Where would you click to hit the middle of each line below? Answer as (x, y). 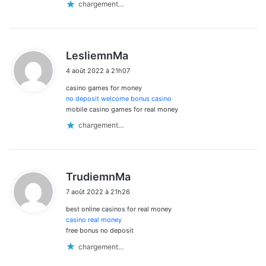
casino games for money (104, 88)
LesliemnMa (97, 55)
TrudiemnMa (98, 176)
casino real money (94, 219)
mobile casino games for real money (122, 109)
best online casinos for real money (119, 209)
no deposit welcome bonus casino (119, 98)
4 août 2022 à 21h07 (98, 70)
